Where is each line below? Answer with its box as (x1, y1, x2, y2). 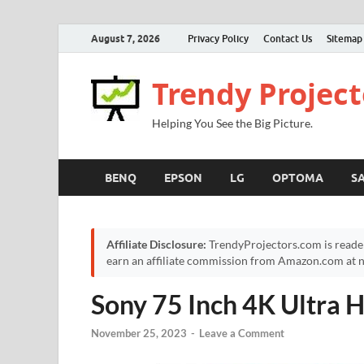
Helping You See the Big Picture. (152, 116, 313, 130)
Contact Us (263, 32, 312, 45)
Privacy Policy (188, 32, 249, 45)
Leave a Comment (199, 327, 284, 340)
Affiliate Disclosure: (106, 238, 206, 251)
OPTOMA (272, 171, 323, 184)
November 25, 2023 (91, 327, 187, 340)
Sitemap (327, 32, 362, 45)
